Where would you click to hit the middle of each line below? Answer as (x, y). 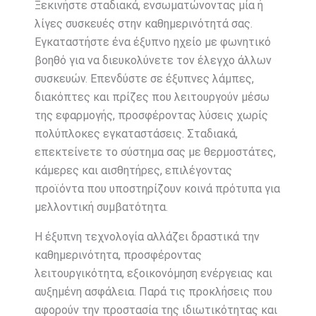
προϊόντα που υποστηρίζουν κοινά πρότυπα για (157, 188)
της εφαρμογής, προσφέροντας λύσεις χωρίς (151, 115)
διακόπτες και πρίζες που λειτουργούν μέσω (152, 97)
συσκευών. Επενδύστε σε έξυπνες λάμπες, (144, 78)
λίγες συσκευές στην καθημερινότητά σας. (143, 23)
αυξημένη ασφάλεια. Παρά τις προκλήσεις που (153, 291)
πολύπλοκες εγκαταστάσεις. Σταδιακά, (136, 133)
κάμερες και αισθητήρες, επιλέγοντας (133, 170)
